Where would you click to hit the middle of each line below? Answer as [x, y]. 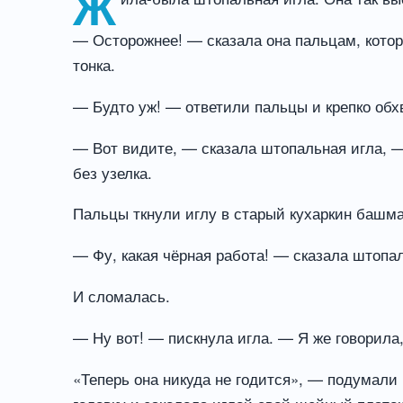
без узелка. [113, 172]
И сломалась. [122, 296]
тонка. [94, 64]
